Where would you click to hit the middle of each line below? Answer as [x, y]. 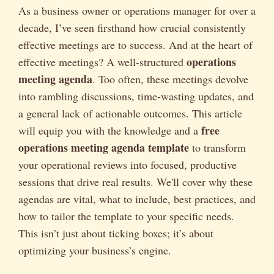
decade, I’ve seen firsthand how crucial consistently [132, 28]
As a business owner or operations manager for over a [137, 10]
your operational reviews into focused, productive [128, 165]
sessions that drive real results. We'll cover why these [135, 182]
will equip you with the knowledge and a [110, 130]
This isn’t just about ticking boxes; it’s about [116, 233]
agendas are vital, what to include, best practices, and [137, 199]
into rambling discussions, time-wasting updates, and [136, 96]
